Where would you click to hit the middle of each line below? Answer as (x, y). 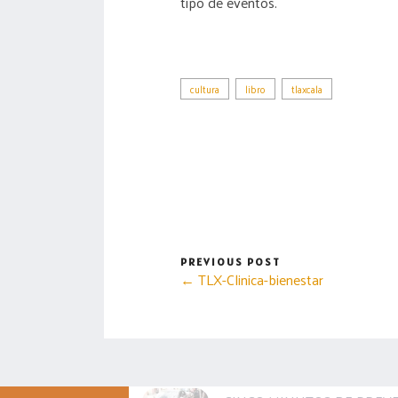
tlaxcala (307, 88)
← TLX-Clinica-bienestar (252, 279)
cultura (205, 88)
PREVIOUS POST (231, 261)
